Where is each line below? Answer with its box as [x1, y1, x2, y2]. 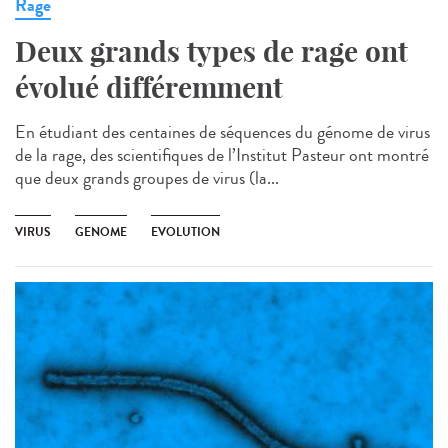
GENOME [75, 222, 127, 241]
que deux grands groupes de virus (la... [15, 164, 279, 191]
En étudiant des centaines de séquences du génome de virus [15, 118, 430, 145]
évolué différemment [15, 69, 283, 105]
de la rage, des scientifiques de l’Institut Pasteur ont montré [15, 141, 429, 168]
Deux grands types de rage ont [15, 33, 408, 69]
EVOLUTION [151, 222, 220, 241]
